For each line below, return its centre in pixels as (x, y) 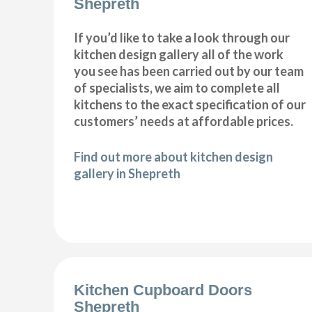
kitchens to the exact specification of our (190, 105)
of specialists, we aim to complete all (177, 88)
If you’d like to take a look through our (182, 38)
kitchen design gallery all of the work (179, 55)
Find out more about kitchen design (174, 157)
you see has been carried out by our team (189, 71)
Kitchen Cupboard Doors (163, 290)
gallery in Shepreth (127, 174)
